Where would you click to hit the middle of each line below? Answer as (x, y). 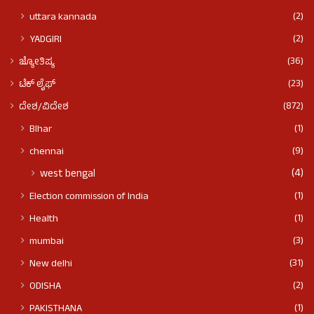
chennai (47, 152)
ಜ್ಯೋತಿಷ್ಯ (37, 63)
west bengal (68, 175)
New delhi (51, 265)
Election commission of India (89, 197)
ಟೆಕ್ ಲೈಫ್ (37, 86)
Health (44, 220)
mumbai (47, 242)
